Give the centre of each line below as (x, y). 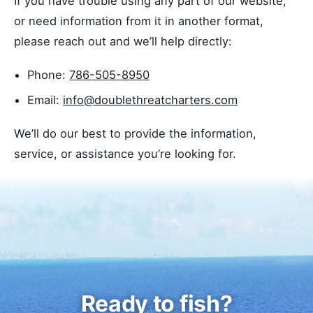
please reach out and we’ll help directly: (123, 41)
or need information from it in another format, (139, 21)
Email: (45, 100)
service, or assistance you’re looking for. (125, 153)
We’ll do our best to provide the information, (135, 133)
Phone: (49, 75)
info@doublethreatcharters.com (151, 100)
